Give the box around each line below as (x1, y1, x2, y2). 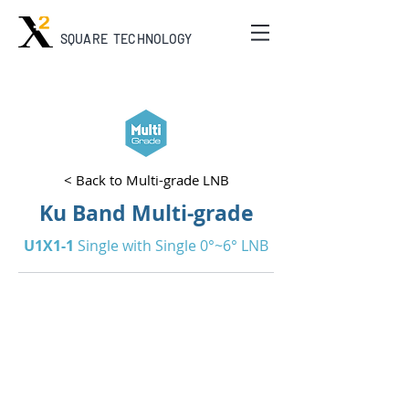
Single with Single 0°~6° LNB (74, 236, 268, 256)
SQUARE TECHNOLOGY (60, 31, 193, 47)
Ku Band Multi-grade (38, 198, 254, 227)
